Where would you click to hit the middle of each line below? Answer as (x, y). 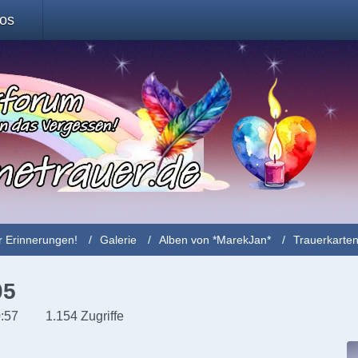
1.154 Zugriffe (84, 316)
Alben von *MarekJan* (215, 240)
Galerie (119, 240)
